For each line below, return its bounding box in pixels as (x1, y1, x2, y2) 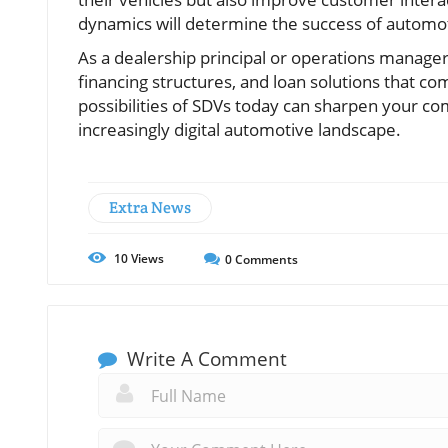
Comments (232, 250, 298, 268)
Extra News (109, 196, 191, 218)
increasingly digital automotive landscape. (78, 117, 401, 141)
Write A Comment (122, 345, 287, 372)
